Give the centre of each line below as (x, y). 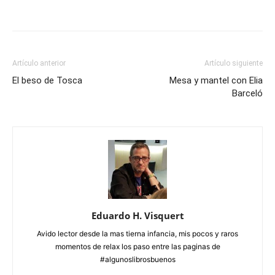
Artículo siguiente (234, 63)
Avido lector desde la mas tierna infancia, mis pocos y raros (137, 234)
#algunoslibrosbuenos (137, 259)
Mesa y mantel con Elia (216, 80)
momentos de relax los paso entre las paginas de (137, 246)
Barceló (247, 93)
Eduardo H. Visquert (137, 215)
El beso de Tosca (47, 80)
